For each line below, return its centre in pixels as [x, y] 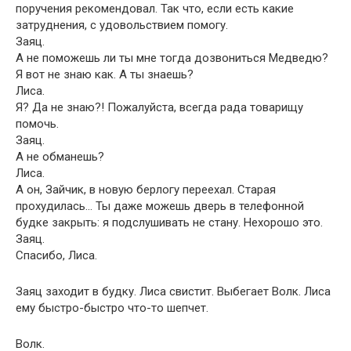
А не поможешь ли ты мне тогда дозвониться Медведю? [172, 58]
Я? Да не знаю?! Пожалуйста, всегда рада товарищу [159, 107]
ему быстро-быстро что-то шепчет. [112, 308]
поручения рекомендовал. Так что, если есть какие [155, 9]
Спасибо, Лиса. [56, 255]
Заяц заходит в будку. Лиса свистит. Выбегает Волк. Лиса [173, 291]
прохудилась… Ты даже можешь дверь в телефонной [160, 206]
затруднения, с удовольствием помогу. [122, 25]
